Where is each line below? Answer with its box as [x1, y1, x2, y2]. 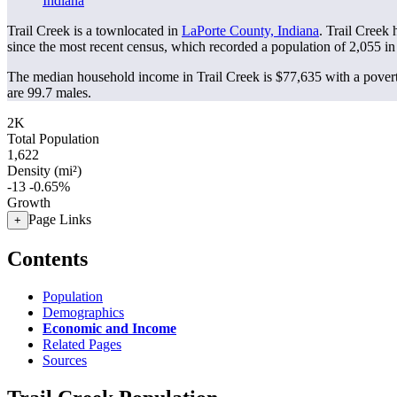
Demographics [43, 304, 124, 320]
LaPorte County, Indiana [182, 23, 319, 38]
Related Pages [43, 336, 121, 352]
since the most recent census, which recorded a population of [7, 39, 349, 54]
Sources [43, 352, 87, 368]
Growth [7, 195, 51, 210]
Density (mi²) [7, 163, 82, 178]
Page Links [28, 212, 91, 227]
